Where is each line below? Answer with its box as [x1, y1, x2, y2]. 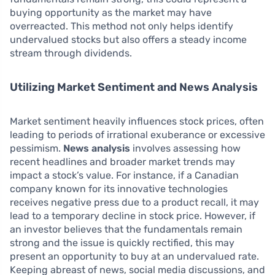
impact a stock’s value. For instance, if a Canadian [10, 169, 239, 181]
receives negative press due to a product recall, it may [10, 196, 259, 208]
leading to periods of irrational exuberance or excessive [10, 129, 265, 141]
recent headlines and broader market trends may [10, 156, 235, 168]
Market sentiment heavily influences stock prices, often [10, 115, 264, 127]
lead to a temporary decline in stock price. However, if [10, 210, 255, 222]
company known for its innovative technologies [10, 183, 228, 195]
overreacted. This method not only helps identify [10, 20, 233, 32]
